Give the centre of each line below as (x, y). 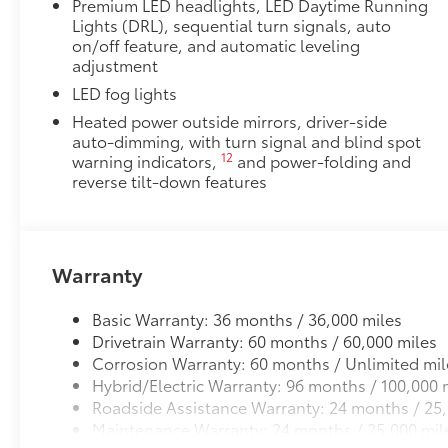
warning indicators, (147, 160)
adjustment (115, 64)
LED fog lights (125, 92)
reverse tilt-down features (170, 180)
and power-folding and (322, 160)
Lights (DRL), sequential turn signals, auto (232, 24)
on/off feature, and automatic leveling (216, 44)
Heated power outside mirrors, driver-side (230, 120)
